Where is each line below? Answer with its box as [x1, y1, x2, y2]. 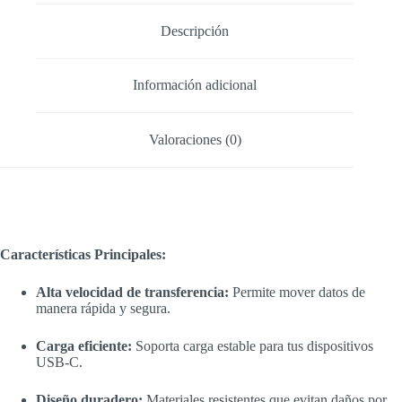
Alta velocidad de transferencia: [36, 284, 229, 300]
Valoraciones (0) [148, 132, 241, 148]
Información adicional [133, 77, 258, 93]
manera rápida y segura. [36, 300, 170, 316]
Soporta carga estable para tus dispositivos [132, 337, 373, 354]
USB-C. [36, 354, 83, 370]
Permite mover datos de [229, 284, 365, 300]
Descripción [161, 22, 230, 39]
